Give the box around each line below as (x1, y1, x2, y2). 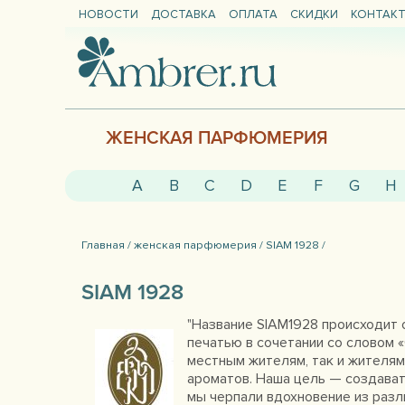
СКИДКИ (290, 7, 338, 22)
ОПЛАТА (229, 7, 278, 22)
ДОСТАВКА (151, 7, 216, 22)
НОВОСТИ (79, 7, 138, 22)
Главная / (81, 238, 131, 252)
